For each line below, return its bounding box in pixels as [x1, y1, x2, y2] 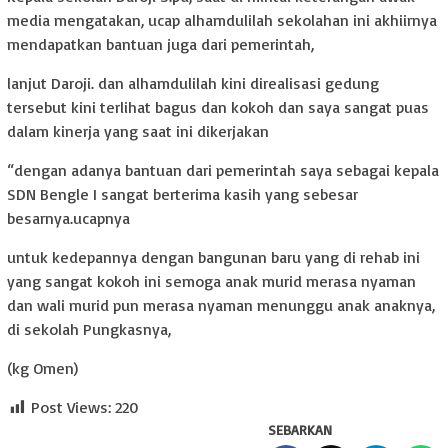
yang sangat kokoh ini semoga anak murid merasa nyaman [7, 271, 416, 292]
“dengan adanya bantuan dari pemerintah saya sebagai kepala [7, 160, 439, 181]
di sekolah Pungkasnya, [7, 319, 171, 340]
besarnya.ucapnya [7, 208, 130, 229]
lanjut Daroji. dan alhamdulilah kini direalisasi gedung [7, 73, 379, 94]
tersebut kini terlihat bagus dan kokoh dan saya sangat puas [7, 97, 429, 118]
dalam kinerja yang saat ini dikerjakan [7, 121, 269, 142]
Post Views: [31, 397, 111, 418]
